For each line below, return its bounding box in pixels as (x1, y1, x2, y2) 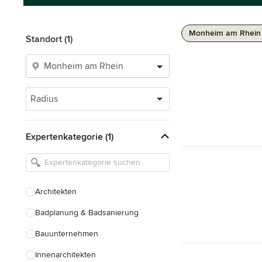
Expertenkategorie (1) (26, 130, 113, 143)
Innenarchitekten (35, 250, 96, 260)
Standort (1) (26, 33, 73, 45)
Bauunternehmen (35, 229, 98, 239)
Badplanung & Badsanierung (35, 208, 139, 218)
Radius (30, 93, 58, 105)
